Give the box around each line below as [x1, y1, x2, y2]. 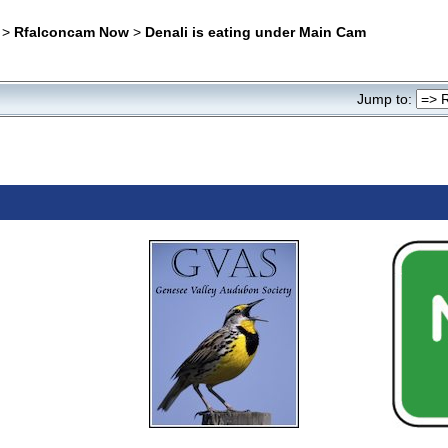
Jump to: [356, 92, 412, 108]
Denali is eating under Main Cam [144, 23, 366, 40]
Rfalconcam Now [13, 23, 129, 40]
